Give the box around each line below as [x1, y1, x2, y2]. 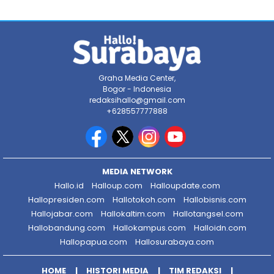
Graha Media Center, [98, 73, 176, 84]
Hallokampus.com [113, 222, 186, 234]
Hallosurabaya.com [135, 236, 214, 248]
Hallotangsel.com [172, 208, 243, 220]
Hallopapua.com [60, 236, 127, 248]
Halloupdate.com [150, 180, 220, 192]
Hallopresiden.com [28, 194, 105, 206]
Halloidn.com [193, 222, 246, 234]
